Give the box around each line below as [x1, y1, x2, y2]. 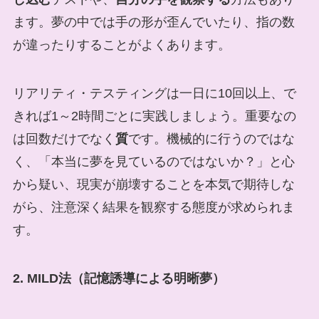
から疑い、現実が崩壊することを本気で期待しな [12, 177, 295, 192]
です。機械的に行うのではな [127, 131, 295, 146]
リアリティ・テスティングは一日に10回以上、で [12, 85, 296, 100]
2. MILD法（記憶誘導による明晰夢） [12, 271, 225, 286]
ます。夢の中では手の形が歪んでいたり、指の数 [12, 15, 295, 30]
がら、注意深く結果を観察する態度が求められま [12, 199, 295, 214]
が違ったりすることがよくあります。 [12, 38, 231, 53]
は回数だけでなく [12, 131, 115, 146]
